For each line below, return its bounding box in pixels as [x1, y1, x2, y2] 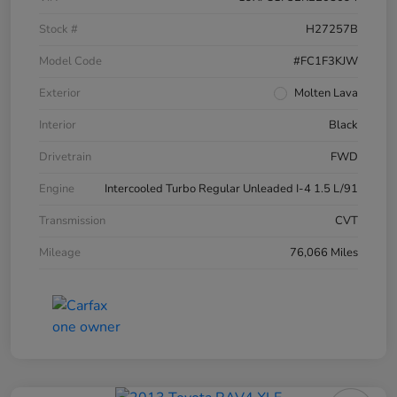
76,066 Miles [290, 244, 358, 261]
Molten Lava [294, 84, 358, 101]
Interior [39, 116, 76, 133]
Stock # [39, 20, 78, 37]
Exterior [39, 84, 81, 101]
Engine [39, 180, 74, 197]
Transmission [39, 212, 105, 229]
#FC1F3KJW [293, 52, 358, 69]
